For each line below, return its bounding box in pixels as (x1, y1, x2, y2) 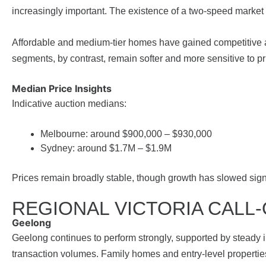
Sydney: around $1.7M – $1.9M (40, 143, 172, 154)
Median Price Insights (12, 83, 112, 95)
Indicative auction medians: (12, 99, 126, 109)
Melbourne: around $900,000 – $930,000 (40, 129, 212, 140)
